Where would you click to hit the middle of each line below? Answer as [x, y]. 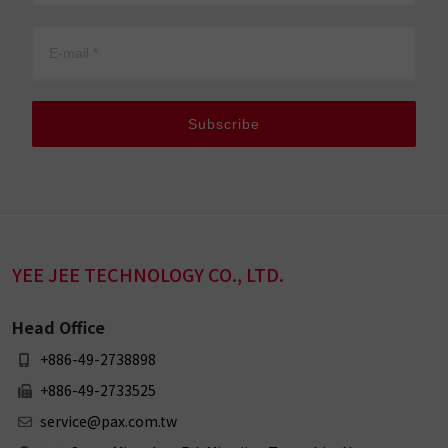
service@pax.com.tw [107, 421]
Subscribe [224, 124]
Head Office [58, 327]
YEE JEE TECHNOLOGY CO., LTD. [148, 274]
